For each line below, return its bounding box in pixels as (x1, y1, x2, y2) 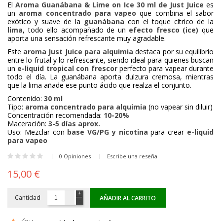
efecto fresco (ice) (129, 25, 199, 35)
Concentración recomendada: (7, 110, 104, 120)
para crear (147, 127, 187, 137)
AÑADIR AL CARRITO (100, 193, 156, 202)
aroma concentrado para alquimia (25, 102, 147, 111)
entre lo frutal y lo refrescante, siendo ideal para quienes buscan (7, 55, 214, 65)
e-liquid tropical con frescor (17, 63, 117, 73)
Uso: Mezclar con (7, 127, 68, 137)
